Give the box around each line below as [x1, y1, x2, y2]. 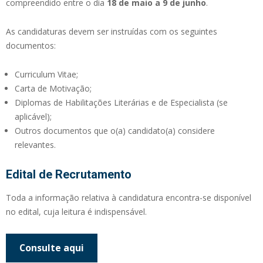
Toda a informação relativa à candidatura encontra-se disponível [6, 191, 251, 203]
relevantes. [15, 139, 56, 150]
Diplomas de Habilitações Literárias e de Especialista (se [15, 96, 228, 108]
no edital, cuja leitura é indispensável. [6, 205, 147, 217]
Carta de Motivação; [15, 82, 92, 94]
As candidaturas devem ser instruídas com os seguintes [6, 25, 217, 37]
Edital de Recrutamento [6, 167, 131, 181]
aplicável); [15, 110, 52, 122]
